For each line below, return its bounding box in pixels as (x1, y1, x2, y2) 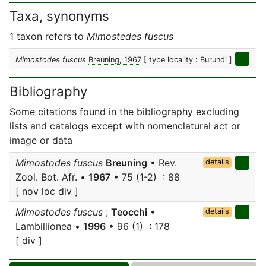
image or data (9, 134, 72, 146)
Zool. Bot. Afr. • (15, 171, 88, 183)
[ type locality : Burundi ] (144, 55, 232, 64)
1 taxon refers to (9, 30, 87, 42)
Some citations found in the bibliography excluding (9, 106, 239, 118)
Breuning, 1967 (88, 55, 141, 64)
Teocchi (111, 206, 147, 218)
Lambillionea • (15, 220, 83, 232)
